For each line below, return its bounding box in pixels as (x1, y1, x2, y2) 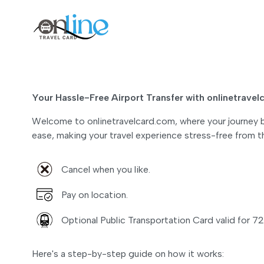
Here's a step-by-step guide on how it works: (32, 248, 224, 259)
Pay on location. (61, 189, 128, 200)
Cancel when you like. (61, 163, 150, 175)
